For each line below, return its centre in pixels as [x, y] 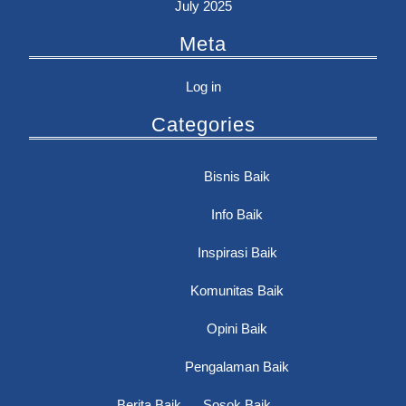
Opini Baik [237, 328]
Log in [203, 86]
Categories [203, 124]
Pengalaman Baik [237, 366]
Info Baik [237, 214]
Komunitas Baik [237, 290]
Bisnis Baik [237, 176]
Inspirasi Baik [237, 252]
